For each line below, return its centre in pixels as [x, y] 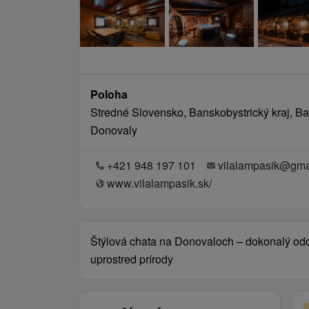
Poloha [109, 94]
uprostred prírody [132, 259]
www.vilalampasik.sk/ [159, 183]
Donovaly [114, 130]
